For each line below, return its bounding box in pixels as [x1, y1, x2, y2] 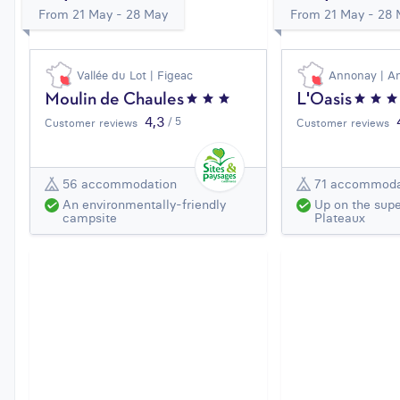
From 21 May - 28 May [38, 6, 168, 23]
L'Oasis [296, 92, 353, 109]
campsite [62, 210, 117, 227]
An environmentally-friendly [62, 196, 226, 213]
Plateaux [314, 210, 366, 227]
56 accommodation [62, 175, 177, 192]
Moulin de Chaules [45, 92, 184, 109]
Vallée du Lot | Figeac [77, 68, 193, 83]
